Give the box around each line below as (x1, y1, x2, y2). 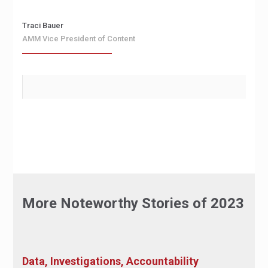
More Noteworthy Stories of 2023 (22, 195, 244, 212)
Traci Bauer (22, 21, 63, 31)
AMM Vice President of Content (22, 34, 135, 44)
